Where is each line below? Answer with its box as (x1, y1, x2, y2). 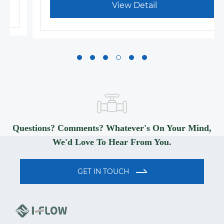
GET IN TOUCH (77, 167, 131, 176)
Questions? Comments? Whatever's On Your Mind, (12, 123, 211, 133)
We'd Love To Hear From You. (52, 137, 171, 147)
